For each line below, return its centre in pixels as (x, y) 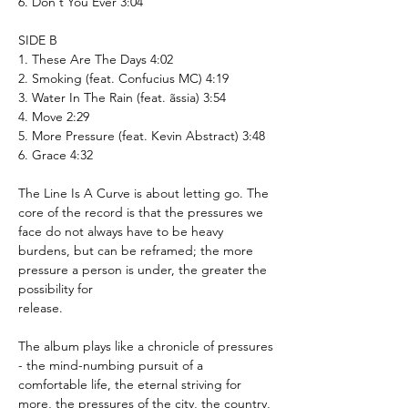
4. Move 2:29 (54, 116)
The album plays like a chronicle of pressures (146, 346)
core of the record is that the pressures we (141, 212)
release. (41, 307)
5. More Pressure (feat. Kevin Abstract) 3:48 (142, 135)
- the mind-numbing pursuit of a (111, 365)
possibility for (56, 288)
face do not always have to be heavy (121, 231)
